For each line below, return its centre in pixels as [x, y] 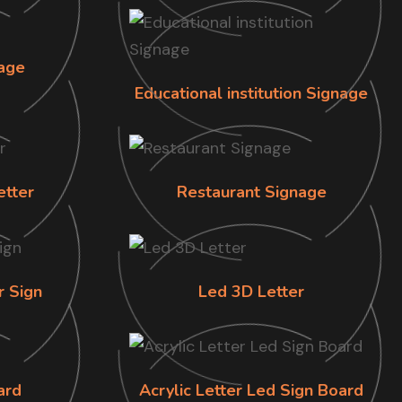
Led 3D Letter [251, 291]
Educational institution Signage [251, 93]
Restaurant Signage [251, 192]
